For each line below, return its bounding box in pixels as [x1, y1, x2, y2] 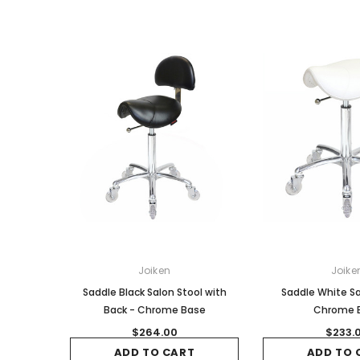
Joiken [137, 263, 171, 277]
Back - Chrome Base [103, 302, 206, 317]
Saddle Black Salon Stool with [82, 284, 227, 299]
